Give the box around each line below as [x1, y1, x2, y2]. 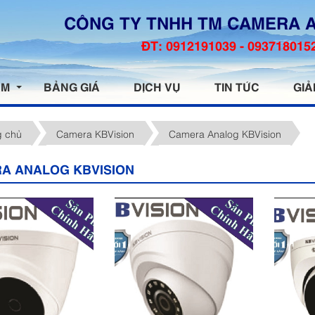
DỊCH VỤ [134, 79, 181, 94]
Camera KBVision [56, 126, 134, 140]
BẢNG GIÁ [44, 79, 100, 94]
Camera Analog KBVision [168, 126, 281, 140]
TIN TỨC [214, 79, 259, 94]
